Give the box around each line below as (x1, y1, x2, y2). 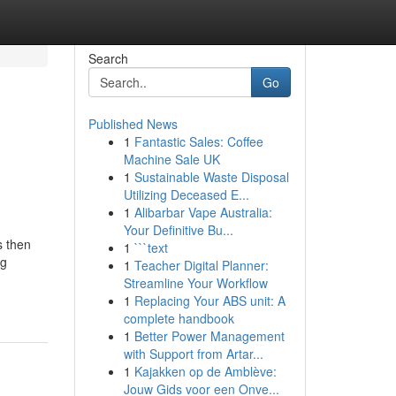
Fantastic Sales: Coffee (133, 133, 263, 150)
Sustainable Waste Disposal (133, 168, 289, 186)
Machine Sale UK (123, 150, 220, 168)
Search (88, 49, 128, 67)
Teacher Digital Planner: (133, 256, 269, 274)
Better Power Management (133, 327, 285, 345)
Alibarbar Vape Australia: (133, 203, 272, 221)
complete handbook (123, 309, 234, 327)
